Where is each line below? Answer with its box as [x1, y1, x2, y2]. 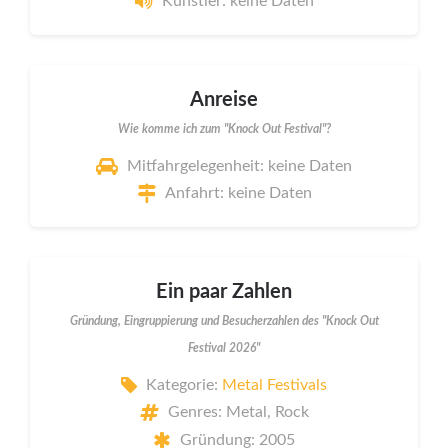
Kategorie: [146, 376, 222, 393]
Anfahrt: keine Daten [164, 185, 312, 202]
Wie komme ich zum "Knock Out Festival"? [117, 123, 331, 136]
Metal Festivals [222, 376, 327, 393]
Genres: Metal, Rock [167, 404, 309, 421]
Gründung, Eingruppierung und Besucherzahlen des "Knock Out [69, 315, 379, 328]
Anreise [190, 90, 258, 111]
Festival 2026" [188, 342, 260, 355]
